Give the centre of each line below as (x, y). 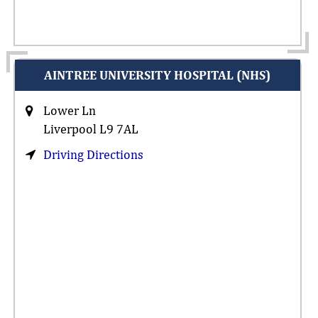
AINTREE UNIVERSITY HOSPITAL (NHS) (158, 75)
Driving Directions (93, 154)
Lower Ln (69, 110)
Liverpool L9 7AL (91, 128)
